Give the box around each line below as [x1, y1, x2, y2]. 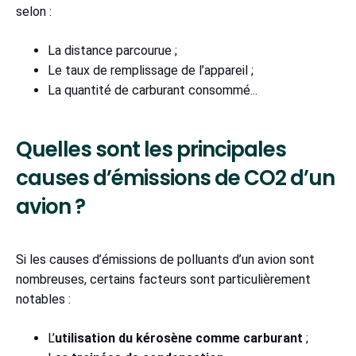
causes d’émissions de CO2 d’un [16, 163, 335, 192]
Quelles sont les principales [16, 134, 286, 164]
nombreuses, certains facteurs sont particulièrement [16, 271, 311, 287]
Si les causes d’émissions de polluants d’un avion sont [16, 251, 315, 267]
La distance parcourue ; [48, 42, 184, 58]
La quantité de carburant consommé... [48, 82, 257, 98]
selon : [16, 3, 58, 19]
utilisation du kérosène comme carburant [55, 330, 303, 346]
